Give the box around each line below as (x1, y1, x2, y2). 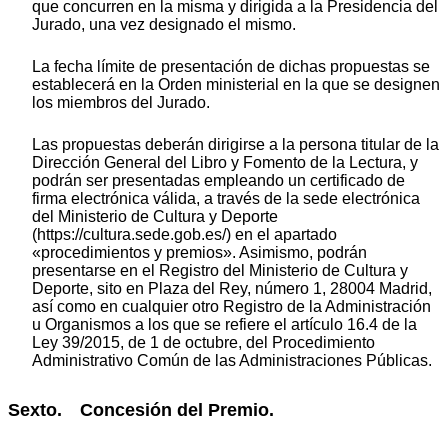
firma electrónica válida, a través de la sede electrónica (32, 189, 420, 207)
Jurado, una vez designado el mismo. (32, 15, 296, 33)
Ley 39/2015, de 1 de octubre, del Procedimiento (32, 333, 375, 351)
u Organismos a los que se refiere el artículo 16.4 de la (32, 315, 417, 333)
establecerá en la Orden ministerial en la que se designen (32, 75, 440, 93)
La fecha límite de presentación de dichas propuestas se (32, 57, 430, 75)
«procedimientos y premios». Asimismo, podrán (32, 243, 367, 261)
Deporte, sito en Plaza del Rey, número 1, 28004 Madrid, (32, 279, 432, 297)
